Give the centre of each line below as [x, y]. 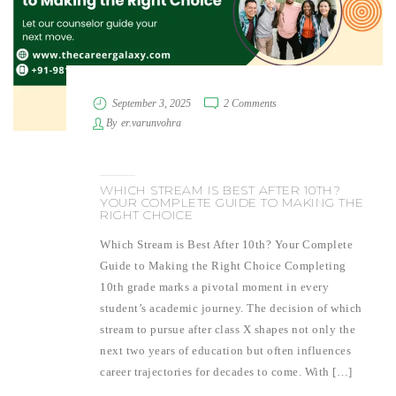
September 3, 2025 [152, 104]
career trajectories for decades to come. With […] [226, 372]
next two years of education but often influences [225, 351]
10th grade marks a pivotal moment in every [214, 287]
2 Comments [250, 104]
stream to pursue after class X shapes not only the [228, 330]
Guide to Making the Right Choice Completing [223, 266]
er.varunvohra [151, 123]
